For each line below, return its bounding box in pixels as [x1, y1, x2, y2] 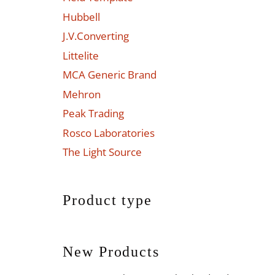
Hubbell [63, 9, 100, 24]
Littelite [63, 48, 99, 63]
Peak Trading [63, 106, 124, 121]
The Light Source [63, 145, 142, 160]
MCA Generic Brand [63, 68, 157, 82]
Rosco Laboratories [63, 125, 155, 140]
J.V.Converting [63, 29, 129, 44]
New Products [63, 244, 160, 260]
